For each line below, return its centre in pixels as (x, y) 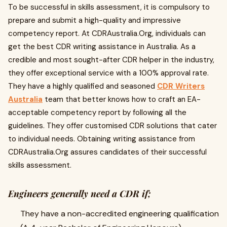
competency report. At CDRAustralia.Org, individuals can (107, 33)
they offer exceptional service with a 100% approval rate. (108, 73)
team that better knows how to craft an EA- (122, 99)
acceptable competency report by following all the (97, 112)
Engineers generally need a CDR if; (80, 194)
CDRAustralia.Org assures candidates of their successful (107, 152)
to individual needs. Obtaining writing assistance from (102, 139)
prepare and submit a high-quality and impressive (94, 20)
